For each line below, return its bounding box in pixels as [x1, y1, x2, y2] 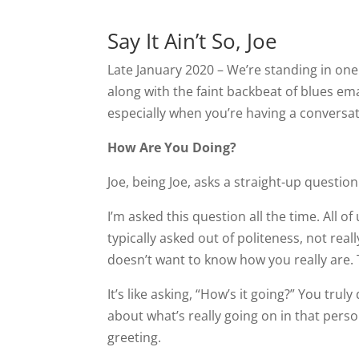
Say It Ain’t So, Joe [107, 26, 278, 55]
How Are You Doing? [107, 138, 237, 156]
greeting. [107, 328, 162, 346]
